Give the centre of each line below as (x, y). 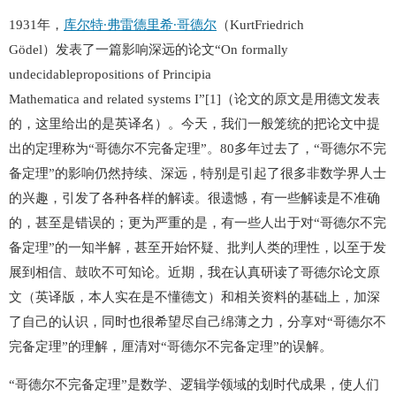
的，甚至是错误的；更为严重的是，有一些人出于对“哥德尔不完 (198, 223)
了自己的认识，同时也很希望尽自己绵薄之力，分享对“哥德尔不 (198, 322)
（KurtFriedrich (260, 25)
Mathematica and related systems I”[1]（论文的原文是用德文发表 (194, 99)
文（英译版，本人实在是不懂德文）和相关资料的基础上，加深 (194, 297)
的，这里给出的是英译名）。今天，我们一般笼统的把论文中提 (194, 124)
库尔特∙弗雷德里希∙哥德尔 (140, 25)
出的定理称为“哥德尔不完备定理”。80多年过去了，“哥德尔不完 (198, 148)
